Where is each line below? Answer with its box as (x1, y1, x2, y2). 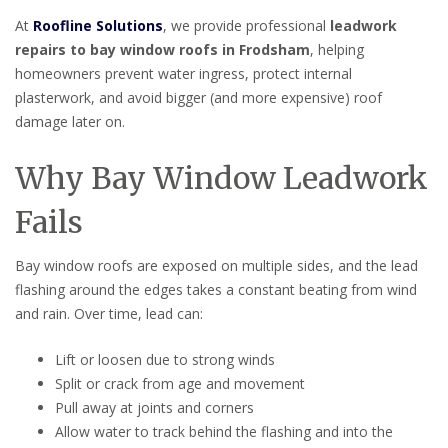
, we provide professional (163, 15, 330, 35)
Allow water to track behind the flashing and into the (55, 421, 393, 441)
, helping (310, 39, 364, 59)
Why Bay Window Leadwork (15, 158, 428, 197)
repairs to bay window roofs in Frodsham (15, 39, 310, 59)
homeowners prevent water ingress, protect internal (15, 63, 352, 83)
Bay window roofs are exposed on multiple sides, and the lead (15, 255, 418, 275)
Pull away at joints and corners (55, 397, 254, 417)
